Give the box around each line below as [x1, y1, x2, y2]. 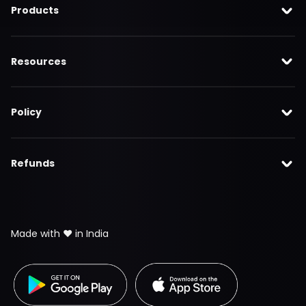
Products [11, 3, 59, 18]
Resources [11, 54, 66, 68]
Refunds [11, 156, 55, 170]
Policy [11, 105, 42, 120]
